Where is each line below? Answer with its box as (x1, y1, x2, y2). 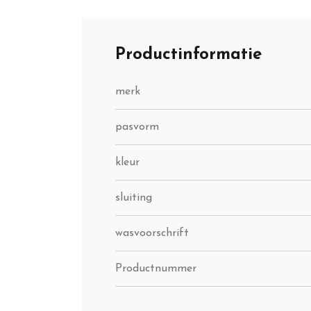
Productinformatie (115, 47, 262, 64)
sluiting (115, 192, 152, 204)
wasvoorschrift (115, 228, 189, 239)
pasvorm (115, 121, 159, 133)
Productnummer (115, 263, 196, 275)
